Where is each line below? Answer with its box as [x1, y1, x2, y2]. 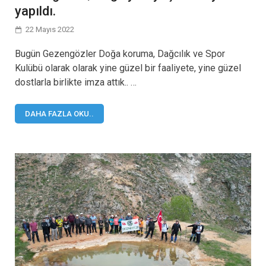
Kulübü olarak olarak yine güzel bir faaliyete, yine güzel [15, 62, 241, 74]
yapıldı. [15, 3, 56, 18]
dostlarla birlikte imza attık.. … [15, 76, 137, 88]
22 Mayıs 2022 [26, 24, 74, 34]
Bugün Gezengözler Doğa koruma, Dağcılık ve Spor [15, 47, 225, 59]
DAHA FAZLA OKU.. [25, 109, 94, 118]
